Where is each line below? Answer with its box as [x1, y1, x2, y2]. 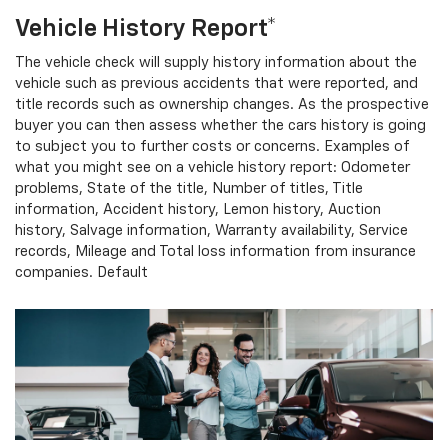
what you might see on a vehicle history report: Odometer [15, 159, 410, 175]
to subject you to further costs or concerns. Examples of [15, 138, 409, 154]
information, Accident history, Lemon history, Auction [15, 201, 381, 217]
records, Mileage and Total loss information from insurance [15, 243, 416, 259]
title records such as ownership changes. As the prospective [15, 96, 429, 112]
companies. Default [15, 264, 148, 280]
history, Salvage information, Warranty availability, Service [15, 222, 408, 238]
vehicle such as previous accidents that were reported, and [15, 75, 418, 91]
